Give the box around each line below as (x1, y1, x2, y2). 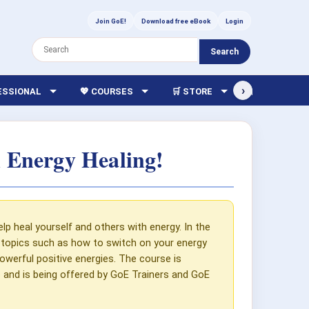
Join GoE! (95, 17, 126, 25)
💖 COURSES (80, 86, 134, 97)
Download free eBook (141, 17, 210, 25)
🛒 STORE (172, 86, 213, 97)
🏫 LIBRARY (251, 86, 299, 97)
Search (210, 47, 239, 57)
